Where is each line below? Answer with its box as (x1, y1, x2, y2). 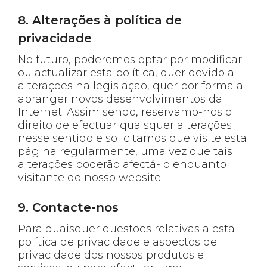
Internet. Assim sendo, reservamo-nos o (18, 105, 232, 119)
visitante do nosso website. (18, 170, 163, 184)
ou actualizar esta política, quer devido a (18, 66, 234, 79)
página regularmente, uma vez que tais (18, 144, 232, 158)
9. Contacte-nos (18, 200, 119, 215)
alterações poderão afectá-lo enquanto (18, 157, 226, 171)
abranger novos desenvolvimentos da (18, 92, 222, 105)
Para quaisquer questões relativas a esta (18, 222, 235, 235)
